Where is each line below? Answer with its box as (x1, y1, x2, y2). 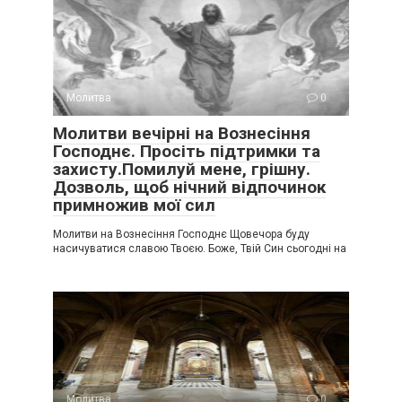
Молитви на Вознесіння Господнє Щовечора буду (53, 227, 310, 240)
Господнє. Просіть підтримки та (53, 140, 320, 162)
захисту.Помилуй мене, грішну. (53, 158, 310, 179)
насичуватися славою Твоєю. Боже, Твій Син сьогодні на (53, 241, 346, 255)
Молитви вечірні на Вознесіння (53, 122, 310, 144)
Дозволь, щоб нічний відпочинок (53, 176, 326, 197)
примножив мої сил (53, 194, 215, 215)
